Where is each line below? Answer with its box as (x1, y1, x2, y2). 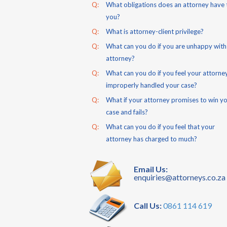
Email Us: (134, 164, 168, 174)
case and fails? (106, 108, 148, 116)
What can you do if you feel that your (106, 123, 215, 131)
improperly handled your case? (106, 81, 197, 89)
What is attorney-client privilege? (106, 27, 204, 35)
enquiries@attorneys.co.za (134, 172, 225, 182)
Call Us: (134, 201, 162, 210)
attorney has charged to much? (106, 135, 197, 143)
